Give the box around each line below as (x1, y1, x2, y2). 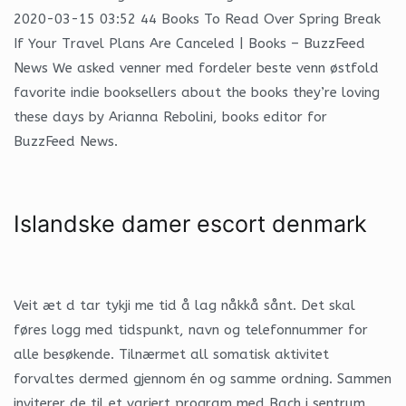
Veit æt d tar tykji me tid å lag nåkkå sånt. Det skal (14, 296, 355, 314)
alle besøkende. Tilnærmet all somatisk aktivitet (14, 345, 329, 362)
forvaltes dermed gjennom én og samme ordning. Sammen (14, 370, 391, 387)
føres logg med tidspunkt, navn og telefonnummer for (14, 321, 368, 338)
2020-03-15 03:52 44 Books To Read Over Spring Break (14, 10, 381, 27)
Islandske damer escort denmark (14, 209, 367, 237)
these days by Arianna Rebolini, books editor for (14, 108, 327, 125)
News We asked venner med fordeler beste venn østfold (14, 59, 379, 76)
